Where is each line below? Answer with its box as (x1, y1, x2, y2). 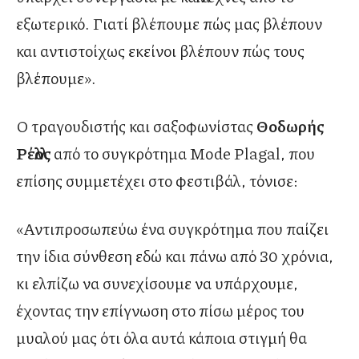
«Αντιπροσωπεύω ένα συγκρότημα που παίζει (16, 217, 329, 240)
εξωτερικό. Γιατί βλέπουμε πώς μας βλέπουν (16, 12, 322, 35)
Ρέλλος (16, 142, 54, 165)
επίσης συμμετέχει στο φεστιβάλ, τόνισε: (16, 169, 298, 192)
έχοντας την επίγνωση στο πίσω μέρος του (16, 299, 305, 322)
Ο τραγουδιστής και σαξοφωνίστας (16, 115, 256, 138)
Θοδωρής (256, 115, 325, 138)
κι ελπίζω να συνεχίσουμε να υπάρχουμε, (16, 272, 298, 295)
